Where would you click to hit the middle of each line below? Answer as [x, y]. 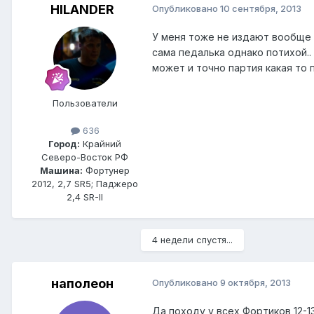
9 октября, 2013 [255, 283]
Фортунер [106, 171]
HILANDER [82, 10]
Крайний [101, 144]
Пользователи [85, 103]
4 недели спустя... [192, 240]
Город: [64, 144]
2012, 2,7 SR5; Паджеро [85, 184]
